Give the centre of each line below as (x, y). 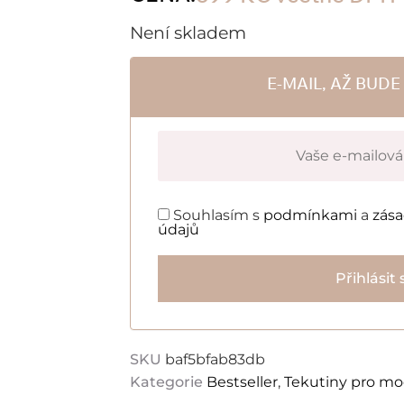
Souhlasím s (216, 216)
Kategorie (166, 382)
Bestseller (242, 382)
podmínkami (310, 216)
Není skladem (188, 32)
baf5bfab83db (215, 360)
